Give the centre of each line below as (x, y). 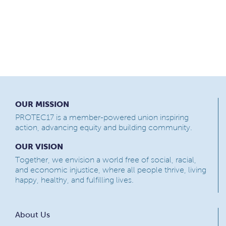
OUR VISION (39, 146)
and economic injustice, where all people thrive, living (111, 169)
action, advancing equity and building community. (104, 127)
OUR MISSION (42, 104)
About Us (33, 214)
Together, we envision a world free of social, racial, (106, 159)
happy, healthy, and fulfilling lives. (74, 180)
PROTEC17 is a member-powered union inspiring (102, 117)
